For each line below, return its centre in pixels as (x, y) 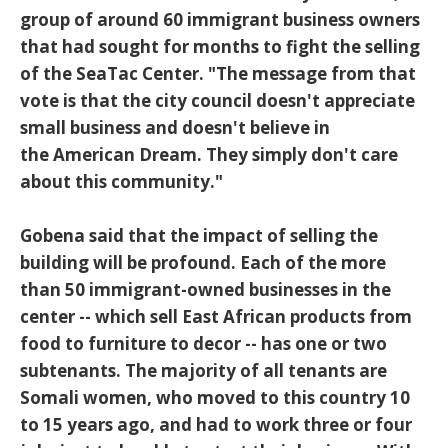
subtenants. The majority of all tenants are (203, 371)
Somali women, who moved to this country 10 (215, 398)
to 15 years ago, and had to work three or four (216, 425)
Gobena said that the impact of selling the (199, 236)
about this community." (121, 182)
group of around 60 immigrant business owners (220, 20)
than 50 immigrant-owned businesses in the (205, 290)
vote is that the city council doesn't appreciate (217, 101)
